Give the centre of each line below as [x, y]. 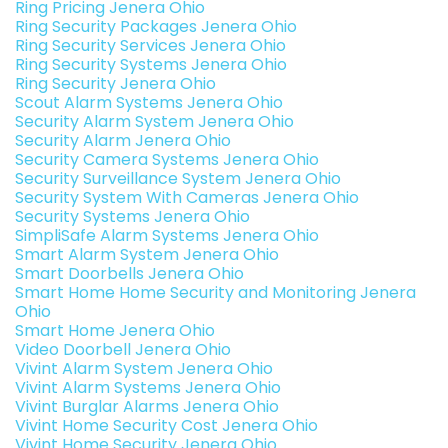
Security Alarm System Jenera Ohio [154, 121]
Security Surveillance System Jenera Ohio [178, 178]
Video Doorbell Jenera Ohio [123, 349]
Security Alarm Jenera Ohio [123, 140]
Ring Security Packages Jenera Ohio [156, 26]
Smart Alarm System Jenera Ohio [147, 254]
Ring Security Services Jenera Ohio [150, 45]
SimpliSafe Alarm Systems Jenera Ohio [167, 235]
